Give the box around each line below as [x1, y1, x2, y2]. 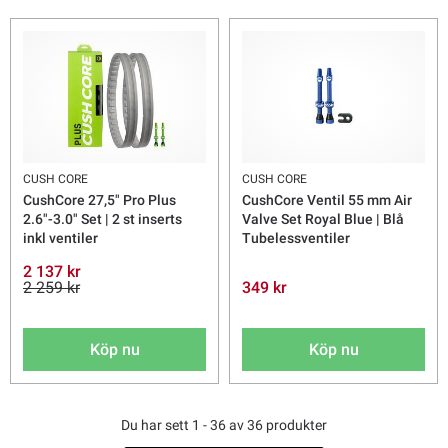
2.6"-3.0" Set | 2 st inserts [23, 211, 182, 228]
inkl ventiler [23, 230, 98, 247]
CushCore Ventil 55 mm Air [242, 192, 412, 209]
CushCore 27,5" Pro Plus [23, 192, 176, 209]
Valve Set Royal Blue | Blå [242, 211, 404, 228]
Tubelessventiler [242, 230, 350, 247]
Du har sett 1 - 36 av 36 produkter [121, 416, 327, 433]
